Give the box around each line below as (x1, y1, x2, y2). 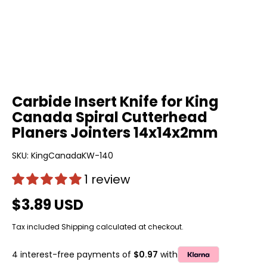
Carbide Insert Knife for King (12, 92, 219, 111)
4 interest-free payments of (12, 248, 133, 260)
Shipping (61, 222, 94, 232)
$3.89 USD (12, 195, 83, 215)
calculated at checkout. (94, 222, 184, 232)
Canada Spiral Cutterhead (12, 107, 207, 127)
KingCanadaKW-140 (31, 150, 113, 162)
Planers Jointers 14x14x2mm (12, 123, 218, 142)
